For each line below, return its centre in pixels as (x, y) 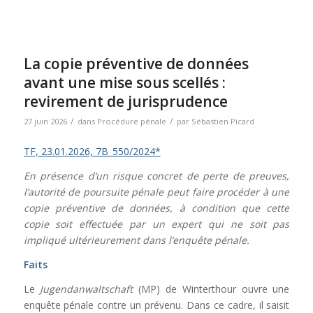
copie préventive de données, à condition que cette (156, 208)
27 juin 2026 (45, 122)
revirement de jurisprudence (125, 102)
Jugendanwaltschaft (89, 289)
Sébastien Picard (223, 122)
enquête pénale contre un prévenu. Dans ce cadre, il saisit (156, 305)
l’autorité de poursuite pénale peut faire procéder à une (156, 192)
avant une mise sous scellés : (124, 83)
